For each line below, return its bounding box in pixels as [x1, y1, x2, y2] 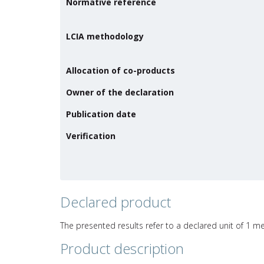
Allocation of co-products [66, 64, 175, 76]
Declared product [60, 192, 171, 212]
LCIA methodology [66, 30, 144, 42]
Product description [60, 238, 184, 258]
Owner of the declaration [66, 86, 174, 98]
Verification [66, 130, 115, 141]
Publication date [66, 108, 136, 120]
